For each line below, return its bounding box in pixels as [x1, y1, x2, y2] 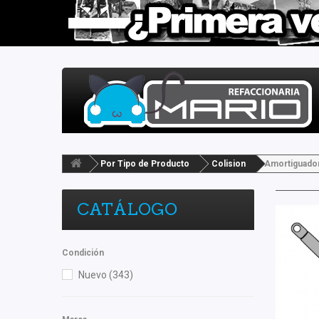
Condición [62, 248, 104, 258]
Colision [211, 159, 246, 169]
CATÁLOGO [77, 199, 177, 219]
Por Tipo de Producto [100, 159, 189, 169]
